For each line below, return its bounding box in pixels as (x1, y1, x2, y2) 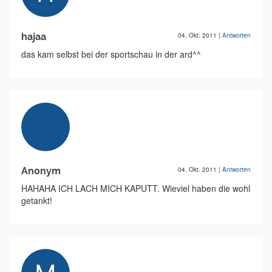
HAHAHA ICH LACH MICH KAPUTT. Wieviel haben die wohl (21, 182, 250, 195)
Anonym (21, 165, 61, 177)
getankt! (21, 194, 52, 207)
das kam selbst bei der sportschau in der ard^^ (21, 48, 201, 61)
